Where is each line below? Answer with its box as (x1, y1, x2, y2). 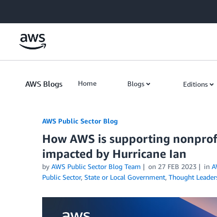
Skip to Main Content (4, 5, 69, 14)
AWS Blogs (25, 79, 62, 89)
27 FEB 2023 (157, 162, 197, 170)
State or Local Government (84, 173, 165, 181)
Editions (183, 80, 208, 88)
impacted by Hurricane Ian (42, 147, 186, 160)
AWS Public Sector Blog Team (51, 162, 141, 170)
